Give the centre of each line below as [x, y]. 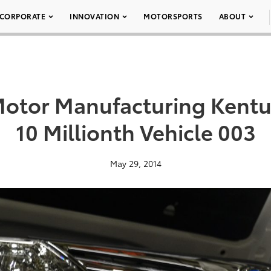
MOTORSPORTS [173, 16]
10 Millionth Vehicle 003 [135, 131]
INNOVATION [94, 16]
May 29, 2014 [135, 163]
